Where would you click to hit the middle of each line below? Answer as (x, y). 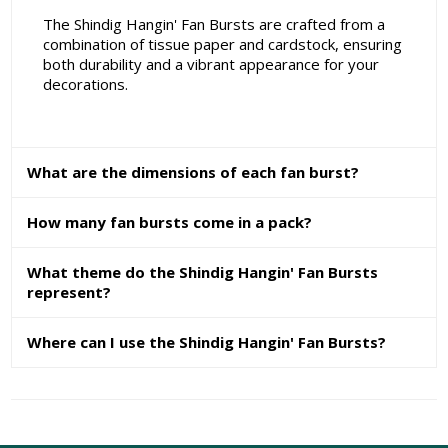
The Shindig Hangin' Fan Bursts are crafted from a (213, 24)
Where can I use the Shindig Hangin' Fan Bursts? (207, 342)
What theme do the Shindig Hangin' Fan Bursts (203, 272)
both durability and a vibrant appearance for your (210, 64)
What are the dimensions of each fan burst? (193, 172)
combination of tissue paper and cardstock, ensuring (222, 44)
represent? (69, 292)
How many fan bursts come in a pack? (170, 222)
